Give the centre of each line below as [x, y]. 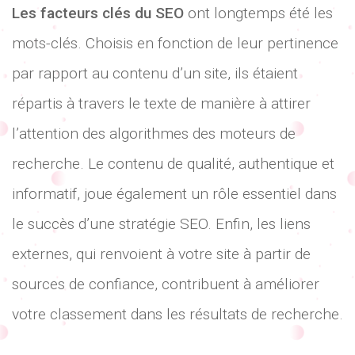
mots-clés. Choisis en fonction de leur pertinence [175, 43]
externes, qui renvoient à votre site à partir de [161, 254]
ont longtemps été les [258, 13]
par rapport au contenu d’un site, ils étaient [155, 73]
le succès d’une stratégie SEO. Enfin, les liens [161, 223]
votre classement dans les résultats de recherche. [177, 314]
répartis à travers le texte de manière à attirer [161, 103]
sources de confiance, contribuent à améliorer [166, 284]
